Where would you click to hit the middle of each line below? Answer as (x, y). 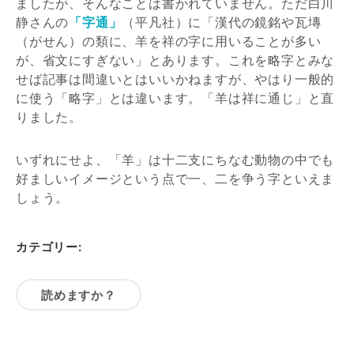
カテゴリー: (49, 246)
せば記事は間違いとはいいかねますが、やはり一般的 (175, 79)
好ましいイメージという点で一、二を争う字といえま (175, 178)
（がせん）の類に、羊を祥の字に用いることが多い (169, 41)
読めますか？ (79, 294)
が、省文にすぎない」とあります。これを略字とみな (175, 60)
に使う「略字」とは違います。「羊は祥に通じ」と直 (175, 98)
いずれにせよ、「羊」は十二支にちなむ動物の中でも (175, 159)
